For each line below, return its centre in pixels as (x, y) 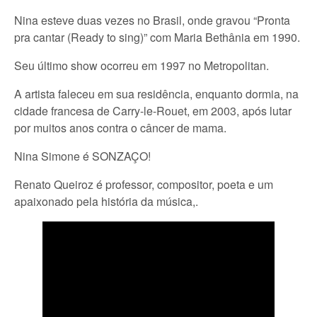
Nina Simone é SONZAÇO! (82, 156)
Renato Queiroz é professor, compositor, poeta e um (144, 184)
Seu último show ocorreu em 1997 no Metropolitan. (142, 65)
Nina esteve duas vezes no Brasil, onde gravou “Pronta (152, 20)
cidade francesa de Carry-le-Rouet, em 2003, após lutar (153, 111)
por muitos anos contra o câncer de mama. (120, 128)
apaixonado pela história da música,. (106, 201)
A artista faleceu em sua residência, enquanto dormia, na (156, 94)
